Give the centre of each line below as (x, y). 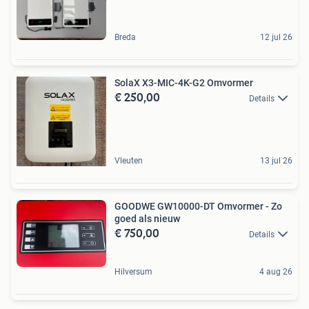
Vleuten (129, 160)
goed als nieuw (147, 218)
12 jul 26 (276, 37)
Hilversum (133, 272)
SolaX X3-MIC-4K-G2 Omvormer (184, 82)
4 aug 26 (276, 272)
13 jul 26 (276, 160)
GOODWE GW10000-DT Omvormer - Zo (198, 206)
